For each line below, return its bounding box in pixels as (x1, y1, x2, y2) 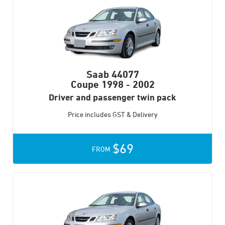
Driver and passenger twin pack (49, 92, 176, 102)
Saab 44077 (86, 68, 139, 80)
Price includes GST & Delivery (67, 110, 158, 119)
